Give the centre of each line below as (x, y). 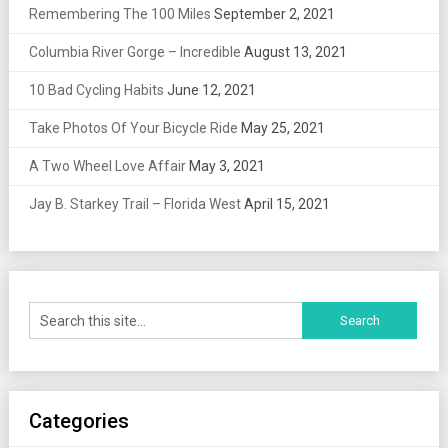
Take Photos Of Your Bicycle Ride (133, 127)
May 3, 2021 (226, 165)
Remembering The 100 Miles (119, 13)
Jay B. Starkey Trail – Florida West (134, 203)
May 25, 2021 (282, 127)
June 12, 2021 (211, 89)
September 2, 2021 (274, 13)
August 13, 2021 (295, 51)
